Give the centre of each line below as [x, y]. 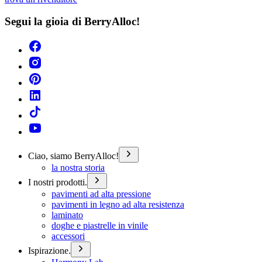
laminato [67, 215]
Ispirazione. [49, 250]
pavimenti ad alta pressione [101, 194]
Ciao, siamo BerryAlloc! [73, 156]
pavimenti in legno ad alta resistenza [118, 204]
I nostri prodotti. [58, 182]
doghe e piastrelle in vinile [100, 225]
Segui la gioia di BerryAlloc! [72, 22]
